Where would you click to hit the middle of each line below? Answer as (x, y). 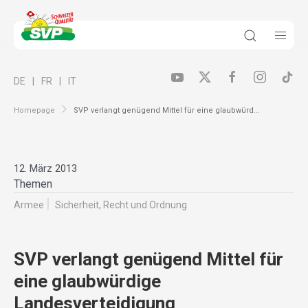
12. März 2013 (45, 169)
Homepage (34, 110)
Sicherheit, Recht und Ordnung (121, 205)
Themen (33, 184)
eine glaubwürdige (87, 282)
